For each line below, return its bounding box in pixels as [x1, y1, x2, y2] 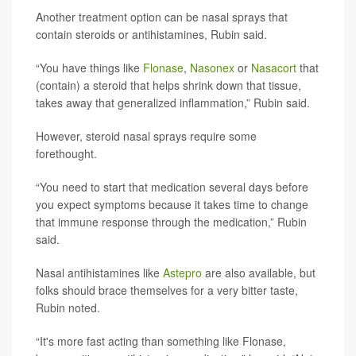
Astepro [163, 265, 202, 281]
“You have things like [36, 60, 143, 76]
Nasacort [251, 60, 296, 76]
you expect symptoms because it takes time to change [36, 196, 308, 213]
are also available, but [202, 265, 315, 281]
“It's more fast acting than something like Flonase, [36, 333, 286, 350]
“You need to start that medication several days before [36, 179, 308, 195]
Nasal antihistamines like [36, 265, 163, 281]
